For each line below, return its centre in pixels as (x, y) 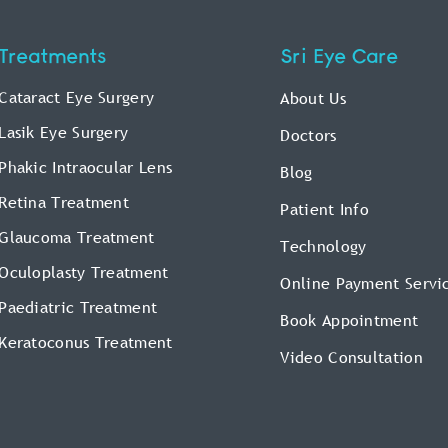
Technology (323, 246)
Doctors (308, 135)
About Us (313, 98)
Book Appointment (349, 320)
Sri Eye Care (339, 58)
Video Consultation (351, 357)
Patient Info (325, 209)
